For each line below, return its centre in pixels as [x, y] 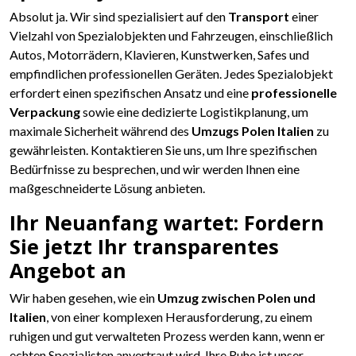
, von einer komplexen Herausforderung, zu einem [179, 316]
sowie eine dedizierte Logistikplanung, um [194, 111]
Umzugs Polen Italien [253, 130]
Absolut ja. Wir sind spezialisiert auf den [119, 16]
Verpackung [45, 111]
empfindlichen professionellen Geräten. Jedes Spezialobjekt [171, 73]
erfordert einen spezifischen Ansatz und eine [130, 92]
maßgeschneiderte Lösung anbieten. [107, 188]
